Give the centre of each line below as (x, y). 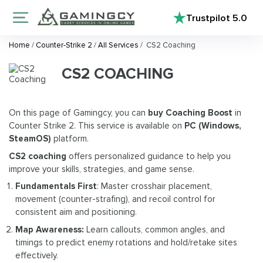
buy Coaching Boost (190, 113)
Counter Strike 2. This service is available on (97, 126)
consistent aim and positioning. (76, 212)
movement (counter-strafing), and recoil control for (116, 199)
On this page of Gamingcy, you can (78, 113)
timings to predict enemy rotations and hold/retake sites (127, 242)
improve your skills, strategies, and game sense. (102, 169)
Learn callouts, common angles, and (155, 229)
